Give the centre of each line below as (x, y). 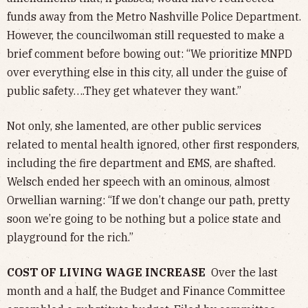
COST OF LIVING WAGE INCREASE (106, 272)
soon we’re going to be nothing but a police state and (144, 218)
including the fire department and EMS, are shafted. (141, 163)
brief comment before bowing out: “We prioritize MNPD (150, 53)
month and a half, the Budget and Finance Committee (146, 290)
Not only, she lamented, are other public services (134, 125)
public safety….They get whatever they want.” (124, 90)
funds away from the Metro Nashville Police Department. (154, 16)
